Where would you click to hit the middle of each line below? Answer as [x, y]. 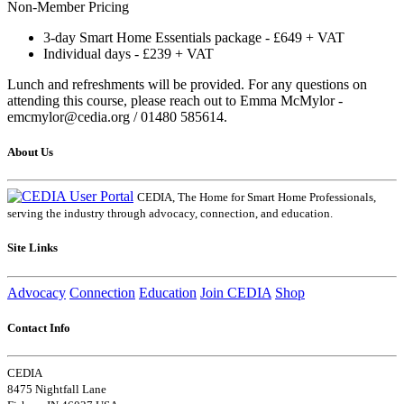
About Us [30, 152]
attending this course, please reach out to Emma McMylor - [175, 100]
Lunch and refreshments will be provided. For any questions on [187, 84]
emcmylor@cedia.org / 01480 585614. [117, 116]
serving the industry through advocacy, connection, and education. [170, 214]
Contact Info [39, 327]
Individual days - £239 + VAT [129, 53]
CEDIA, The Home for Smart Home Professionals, [257, 197]
